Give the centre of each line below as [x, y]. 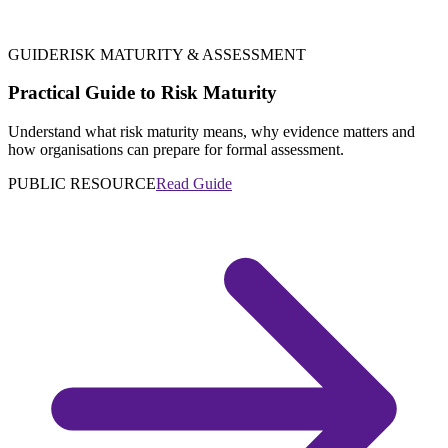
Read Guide [194, 183]
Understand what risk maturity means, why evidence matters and [211, 131]
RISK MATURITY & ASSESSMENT [182, 54]
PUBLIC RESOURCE [82, 183]
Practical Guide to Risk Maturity [142, 93]
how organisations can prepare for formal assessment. [176, 149]
